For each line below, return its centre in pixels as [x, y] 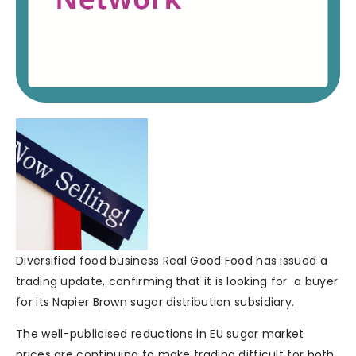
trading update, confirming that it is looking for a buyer [177, 282]
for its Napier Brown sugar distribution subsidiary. [155, 302]
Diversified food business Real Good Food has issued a [172, 261]
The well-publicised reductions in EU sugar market [160, 334]
